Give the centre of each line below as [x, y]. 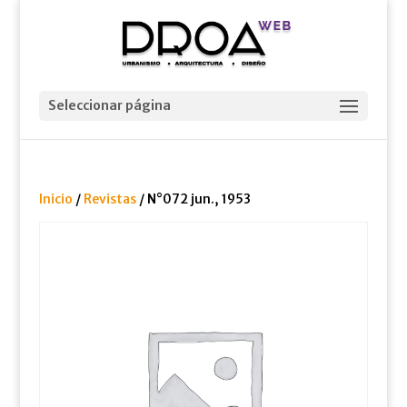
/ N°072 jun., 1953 [193, 199]
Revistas [109, 199]
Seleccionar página [109, 105]
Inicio [55, 199]
